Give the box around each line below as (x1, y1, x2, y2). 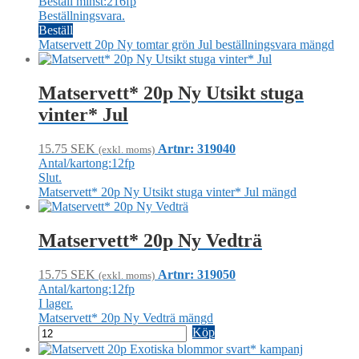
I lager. (38, 296, 73, 310)
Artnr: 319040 (158, 142, 236, 155)
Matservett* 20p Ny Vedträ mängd (38, 310, 213, 325)
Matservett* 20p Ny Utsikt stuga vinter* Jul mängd (38, 185, 296, 199)
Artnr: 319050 (158, 267, 236, 281)
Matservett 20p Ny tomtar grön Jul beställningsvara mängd (38, 38, 334, 52)
